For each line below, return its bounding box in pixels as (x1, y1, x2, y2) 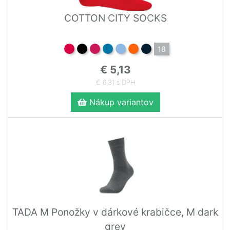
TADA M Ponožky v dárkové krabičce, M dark (12, 205, 218, 218)
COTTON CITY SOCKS (64, 11, 167, 24)
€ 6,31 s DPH (95, 78, 135, 86)
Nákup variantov (86, 97, 154, 107)
